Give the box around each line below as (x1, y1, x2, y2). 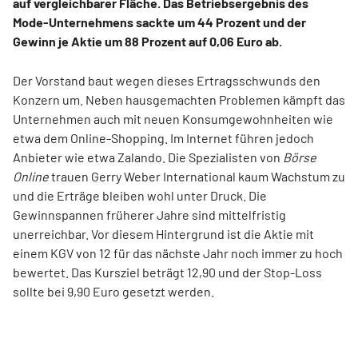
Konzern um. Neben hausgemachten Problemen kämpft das (13, 91, 345, 107)
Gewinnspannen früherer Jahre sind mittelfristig (13, 206, 286, 222)
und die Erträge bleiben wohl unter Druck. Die (13, 187, 267, 203)
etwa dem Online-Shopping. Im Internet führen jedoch (13, 129, 314, 145)
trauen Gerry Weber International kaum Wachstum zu (49, 168, 345, 184)
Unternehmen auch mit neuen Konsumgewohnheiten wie (13, 110, 333, 126)
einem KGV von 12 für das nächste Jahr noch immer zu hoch (13, 245, 343, 261)
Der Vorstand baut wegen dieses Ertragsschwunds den (13, 72, 320, 88)
